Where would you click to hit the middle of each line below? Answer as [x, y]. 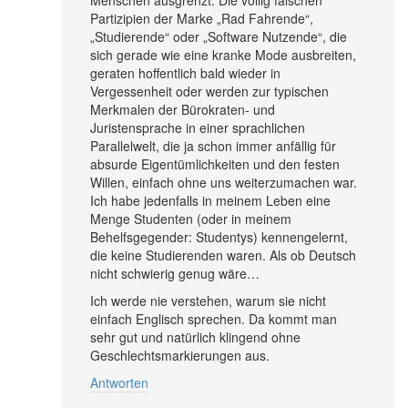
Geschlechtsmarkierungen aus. [180, 355]
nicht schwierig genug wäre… [175, 273]
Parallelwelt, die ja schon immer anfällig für [213, 145]
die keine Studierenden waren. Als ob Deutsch [223, 255]
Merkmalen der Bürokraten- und [183, 109]
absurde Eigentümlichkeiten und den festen [215, 163]
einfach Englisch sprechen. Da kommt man [214, 318]
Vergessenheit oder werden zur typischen [209, 91]
